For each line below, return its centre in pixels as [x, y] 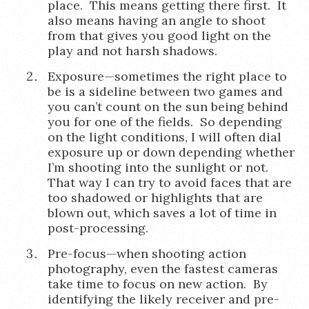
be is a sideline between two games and [165, 91]
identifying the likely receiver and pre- [163, 299]
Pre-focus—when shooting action [147, 253]
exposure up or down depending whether [171, 152]
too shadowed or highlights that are [155, 198]
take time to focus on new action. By [157, 284]
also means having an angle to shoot [156, 20]
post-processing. [98, 228]
